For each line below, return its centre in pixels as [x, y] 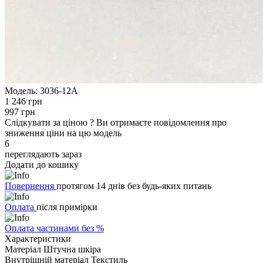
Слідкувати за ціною [47, 122]
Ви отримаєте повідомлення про [161, 122]
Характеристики [38, 238]
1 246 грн [23, 101]
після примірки [67, 207]
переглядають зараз [43, 154]
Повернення [31, 186]
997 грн [20, 112]
